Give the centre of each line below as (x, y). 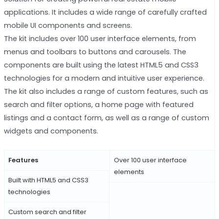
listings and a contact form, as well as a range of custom (106, 118)
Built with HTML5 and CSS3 (48, 180)
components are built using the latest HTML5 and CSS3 (101, 65)
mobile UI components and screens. (68, 25)
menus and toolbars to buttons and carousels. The (95, 52)
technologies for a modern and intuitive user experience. (104, 78)
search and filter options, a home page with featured (99, 104)
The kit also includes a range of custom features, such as (106, 91)
